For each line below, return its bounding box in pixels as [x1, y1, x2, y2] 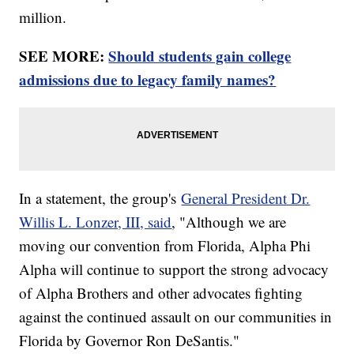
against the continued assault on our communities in [19, 307, 333, 327]
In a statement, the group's [19, 188, 182, 209]
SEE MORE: [19, 45, 109, 67]
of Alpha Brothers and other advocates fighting [19, 283, 303, 303]
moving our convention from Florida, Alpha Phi [19, 235, 311, 256]
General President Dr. [181, 188, 311, 209]
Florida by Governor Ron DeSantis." [19, 330, 240, 351]
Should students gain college [108, 45, 292, 67]
